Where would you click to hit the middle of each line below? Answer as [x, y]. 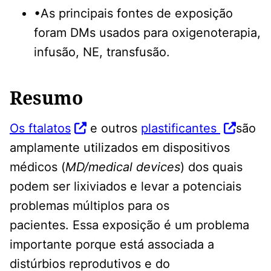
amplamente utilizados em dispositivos [120, 147]
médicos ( [38, 167]
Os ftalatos [40, 128]
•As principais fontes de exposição [133, 13]
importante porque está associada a [112, 244]
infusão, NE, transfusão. [102, 52]
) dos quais [211, 167]
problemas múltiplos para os [90, 205]
